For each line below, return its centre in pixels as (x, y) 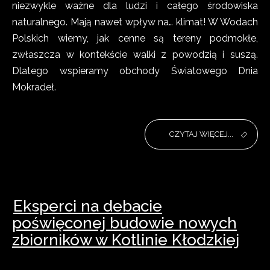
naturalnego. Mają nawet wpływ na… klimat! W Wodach (135, 22)
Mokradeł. (34, 87)
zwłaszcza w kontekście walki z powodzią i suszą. (135, 55)
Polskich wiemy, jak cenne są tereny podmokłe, (135, 38)
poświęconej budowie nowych (124, 223)
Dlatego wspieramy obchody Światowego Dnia (135, 71)
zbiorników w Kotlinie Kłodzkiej (126, 240)
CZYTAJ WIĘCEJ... (201, 134)
